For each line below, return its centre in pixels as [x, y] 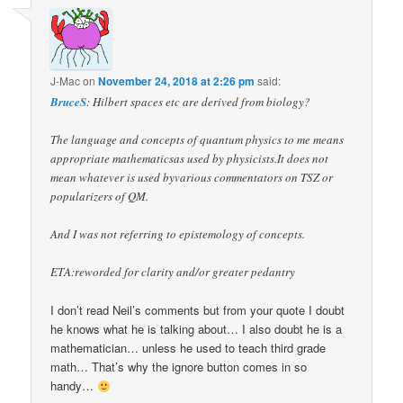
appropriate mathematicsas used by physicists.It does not [190, 158]
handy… [74, 386]
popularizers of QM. [100, 196]
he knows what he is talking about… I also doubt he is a [197, 329]
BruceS [69, 101]
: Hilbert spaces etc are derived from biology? [199, 101]
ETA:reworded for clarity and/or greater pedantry [173, 272]
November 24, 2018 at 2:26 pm [177, 81]
